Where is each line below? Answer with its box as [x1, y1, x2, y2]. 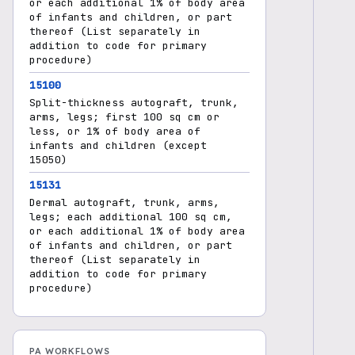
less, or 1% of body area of [29, 124, 200, 138]
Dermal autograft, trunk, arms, [29, 196, 219, 209]
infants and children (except [29, 139, 207, 152]
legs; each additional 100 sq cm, [29, 210, 232, 223]
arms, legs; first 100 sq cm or [29, 110, 219, 124]
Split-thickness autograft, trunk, [29, 96, 239, 109]
